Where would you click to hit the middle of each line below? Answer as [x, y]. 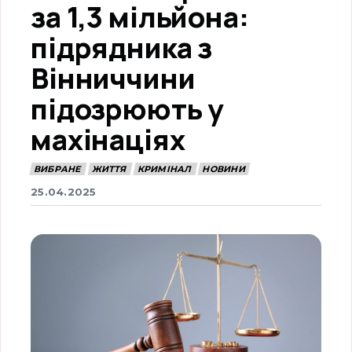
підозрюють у [127, 109]
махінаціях [108, 139]
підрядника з [122, 48]
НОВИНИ [224, 169]
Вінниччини [113, 78]
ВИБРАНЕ [57, 169]
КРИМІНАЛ [164, 169]
